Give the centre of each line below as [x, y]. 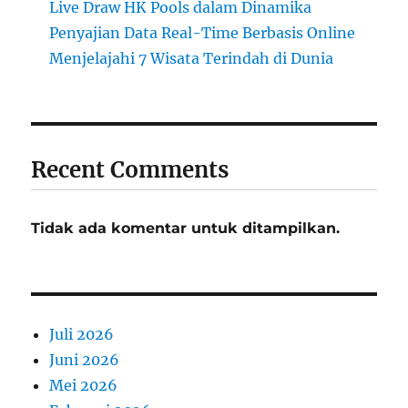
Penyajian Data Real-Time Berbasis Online [203, 32]
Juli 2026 [82, 334]
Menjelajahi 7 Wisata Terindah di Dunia [192, 58]
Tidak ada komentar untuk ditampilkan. [186, 228]
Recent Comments [130, 169]
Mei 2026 [84, 385]
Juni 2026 [85, 359]
